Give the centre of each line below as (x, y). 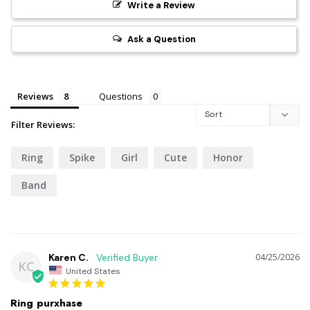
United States (93, 271)
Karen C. (69, 257)
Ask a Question (161, 39)
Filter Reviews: (43, 124)
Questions (121, 96)
